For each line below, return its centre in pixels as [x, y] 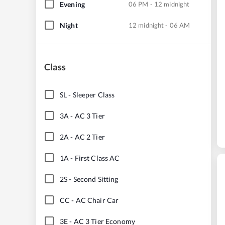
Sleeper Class [94, 94]
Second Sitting [96, 179]
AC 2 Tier [90, 137]
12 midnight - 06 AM [159, 25]
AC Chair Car [97, 200]
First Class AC [97, 158]
